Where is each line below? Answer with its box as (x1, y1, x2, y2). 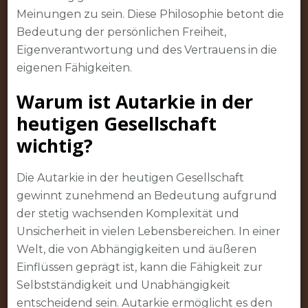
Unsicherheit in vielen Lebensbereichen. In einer (16, 225, 280, 239)
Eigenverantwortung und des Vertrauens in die (16, 43, 277, 57)
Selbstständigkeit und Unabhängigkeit (16, 278, 230, 292)
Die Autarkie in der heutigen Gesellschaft (16, 171, 244, 185)
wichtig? (16, 133, 93, 159)
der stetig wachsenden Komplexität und (16, 207, 239, 221)
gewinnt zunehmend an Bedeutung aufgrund (16, 189, 277, 203)
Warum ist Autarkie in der (16, 89, 253, 115)
